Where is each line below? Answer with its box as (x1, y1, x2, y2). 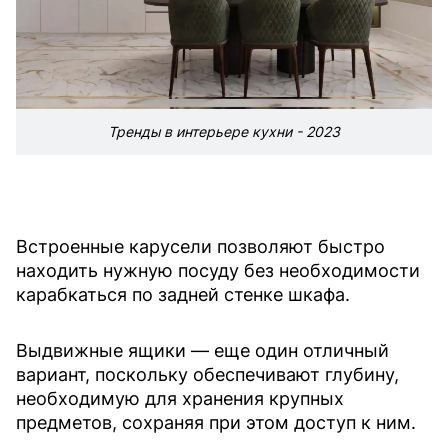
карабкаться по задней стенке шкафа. (16, 283, 350, 305)
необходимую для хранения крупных (16, 387, 344, 409)
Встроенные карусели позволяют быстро (16, 235, 385, 257)
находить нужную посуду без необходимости (16, 259, 420, 281)
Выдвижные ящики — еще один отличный (16, 339, 389, 361)
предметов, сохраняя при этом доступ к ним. (16, 411, 416, 433)
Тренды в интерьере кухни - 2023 (108, 122, 340, 140)
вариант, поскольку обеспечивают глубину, (16, 363, 399, 385)
